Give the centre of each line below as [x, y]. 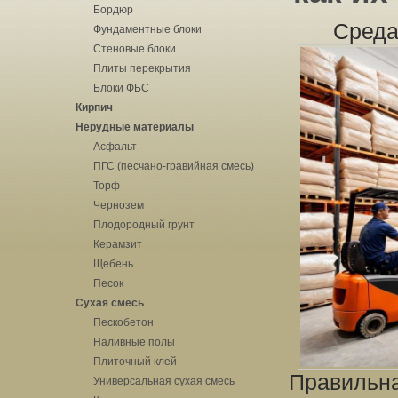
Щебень [113, 264]
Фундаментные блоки [147, 29]
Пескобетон [123, 322]
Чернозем [119, 205]
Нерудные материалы [135, 127]
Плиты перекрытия [142, 68]
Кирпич [94, 107]
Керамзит [118, 244]
